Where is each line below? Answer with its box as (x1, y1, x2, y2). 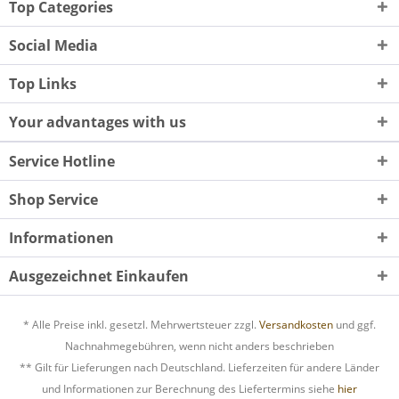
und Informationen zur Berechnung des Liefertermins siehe (42, 381, 338, 397)
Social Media (9, 36, 98, 55)
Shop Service (9, 190, 98, 209)
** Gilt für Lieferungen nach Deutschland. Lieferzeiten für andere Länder (20, 360, 379, 376)
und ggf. (333, 317, 376, 333)
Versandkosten (259, 317, 333, 333)
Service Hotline (9, 151, 115, 171)
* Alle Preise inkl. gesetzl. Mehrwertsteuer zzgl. (23, 317, 259, 333)
